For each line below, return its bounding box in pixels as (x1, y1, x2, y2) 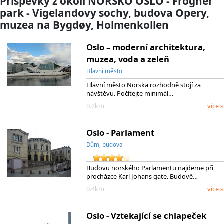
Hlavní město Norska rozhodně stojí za (86, 80, 201, 90)
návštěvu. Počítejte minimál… (86, 89, 173, 98)
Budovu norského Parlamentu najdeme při (86, 163, 213, 173)
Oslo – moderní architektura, (86, 41, 205, 53)
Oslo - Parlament (86, 126, 154, 138)
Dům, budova (86, 140, 122, 148)
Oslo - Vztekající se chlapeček (86, 209, 206, 221)
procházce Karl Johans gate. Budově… (86, 172, 198, 181)
